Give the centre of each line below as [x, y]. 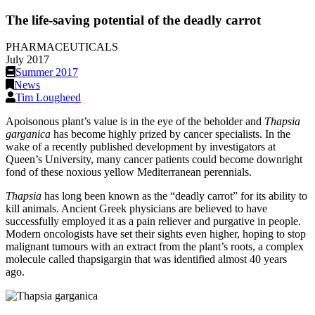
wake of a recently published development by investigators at [141, 147]
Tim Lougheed [48, 98]
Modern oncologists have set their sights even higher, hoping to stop [156, 234]
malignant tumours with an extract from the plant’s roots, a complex [155, 247]
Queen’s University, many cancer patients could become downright [154, 160]
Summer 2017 [47, 72]
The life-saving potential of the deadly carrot [133, 20]
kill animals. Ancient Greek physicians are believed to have [136, 209]
